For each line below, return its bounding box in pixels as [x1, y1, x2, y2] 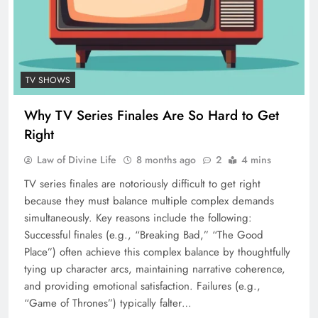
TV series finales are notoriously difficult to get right [24, 176, 261, 192]
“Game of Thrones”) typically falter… [24, 295, 192, 312]
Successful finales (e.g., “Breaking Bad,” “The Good [24, 227, 263, 243]
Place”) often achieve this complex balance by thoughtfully [24, 244, 290, 261]
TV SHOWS [26, 74, 70, 87]
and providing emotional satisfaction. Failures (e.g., [24, 278, 261, 295]
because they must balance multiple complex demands [24, 193, 274, 209]
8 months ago [136, 153, 196, 168]
